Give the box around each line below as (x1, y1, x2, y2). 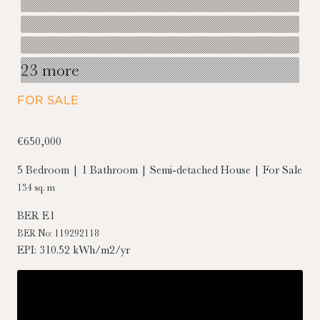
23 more (21, 59, 79, 80)
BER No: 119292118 (17, 227, 99, 239)
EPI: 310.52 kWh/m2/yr (17, 243, 130, 256)
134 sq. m (17, 181, 55, 193)
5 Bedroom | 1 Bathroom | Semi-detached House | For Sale (17, 163, 302, 176)
